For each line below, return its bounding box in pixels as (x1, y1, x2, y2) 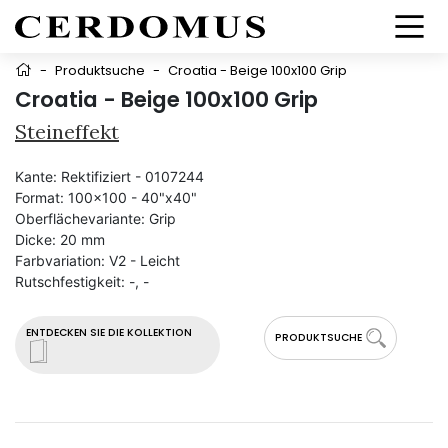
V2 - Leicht (109, 252, 180, 269)
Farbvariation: (15, 252, 105, 269)
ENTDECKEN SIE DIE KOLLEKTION (26, 325, 192, 340)
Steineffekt (15, 119, 119, 144)
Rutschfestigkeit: (15, 273, 125, 290)
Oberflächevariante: (15, 210, 145, 227)
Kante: (15, 168, 57, 185)
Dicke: (15, 231, 56, 248)
